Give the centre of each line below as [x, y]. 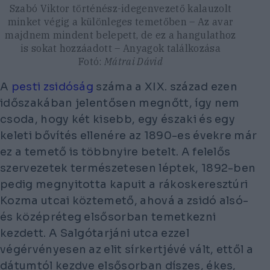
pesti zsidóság [52, 86]
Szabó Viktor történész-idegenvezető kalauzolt [121, 8]
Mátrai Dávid [133, 61]
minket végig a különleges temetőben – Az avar [121, 21]
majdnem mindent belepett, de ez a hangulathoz [121, 35]
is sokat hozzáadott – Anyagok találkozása [121, 48]
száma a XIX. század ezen [166, 86]
